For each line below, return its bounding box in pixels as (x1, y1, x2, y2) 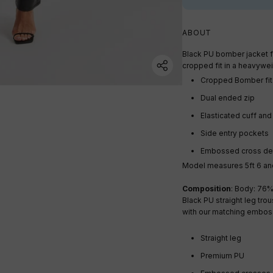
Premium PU (200, 251, 246, 261)
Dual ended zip (200, 93, 255, 103)
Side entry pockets (200, 129, 269, 138)
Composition (182, 184, 231, 194)
